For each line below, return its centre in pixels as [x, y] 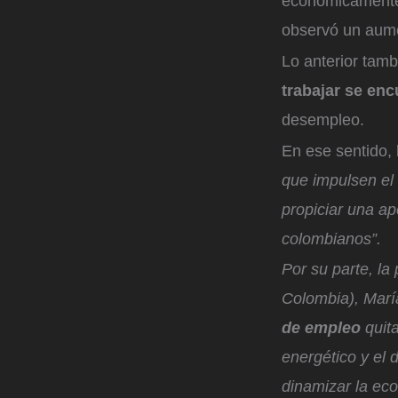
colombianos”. [334, 239]
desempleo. [325, 119]
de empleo [323, 328]
